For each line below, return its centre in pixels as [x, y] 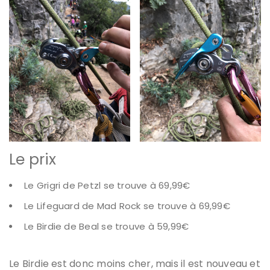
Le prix [33, 159]
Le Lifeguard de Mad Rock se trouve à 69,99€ [127, 206]
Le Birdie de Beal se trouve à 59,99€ [107, 226]
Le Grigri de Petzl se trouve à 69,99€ [107, 185]
